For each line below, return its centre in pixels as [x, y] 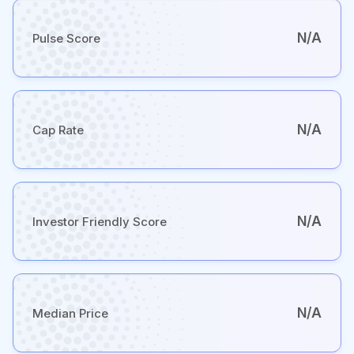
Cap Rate [58, 130]
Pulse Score [66, 38]
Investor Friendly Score [100, 221]
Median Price [70, 313]
